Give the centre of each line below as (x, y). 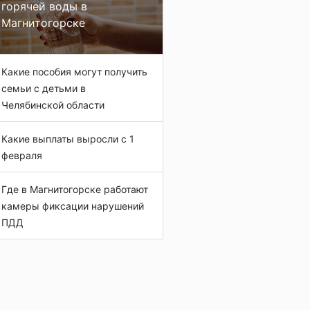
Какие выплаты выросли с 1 (68, 139)
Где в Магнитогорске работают (75, 189)
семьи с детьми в (44, 88)
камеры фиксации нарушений (73, 206)
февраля (22, 155)
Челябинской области (53, 105)
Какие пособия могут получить (74, 72)
